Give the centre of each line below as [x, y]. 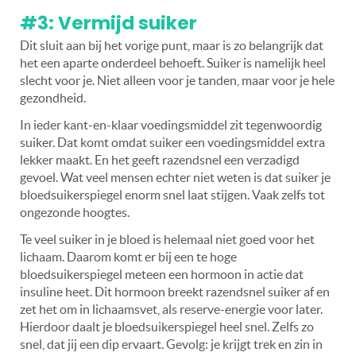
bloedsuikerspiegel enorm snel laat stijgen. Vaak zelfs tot [172, 194]
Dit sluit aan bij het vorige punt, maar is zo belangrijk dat [172, 45]
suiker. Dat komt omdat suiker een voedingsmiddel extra [172, 142]
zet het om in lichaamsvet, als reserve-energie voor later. [171, 309]
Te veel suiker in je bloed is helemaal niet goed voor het [167, 239]
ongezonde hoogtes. [75, 212]
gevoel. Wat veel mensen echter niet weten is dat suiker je [175, 177]
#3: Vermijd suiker [108, 23]
